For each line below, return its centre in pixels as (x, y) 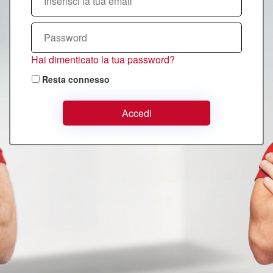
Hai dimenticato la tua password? (103, 59)
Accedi (136, 113)
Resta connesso (76, 79)
